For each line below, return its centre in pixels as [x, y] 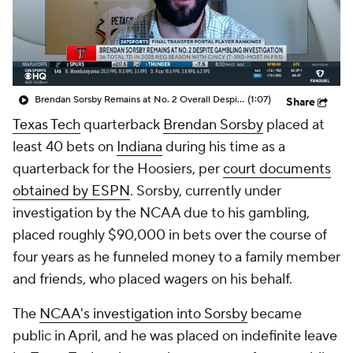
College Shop [92, 33]
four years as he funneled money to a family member [176, 257]
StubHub [191, 33]
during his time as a [224, 147]
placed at [294, 125]
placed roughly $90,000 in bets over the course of [170, 235]
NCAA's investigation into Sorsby [143, 314]
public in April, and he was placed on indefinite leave [175, 336]
